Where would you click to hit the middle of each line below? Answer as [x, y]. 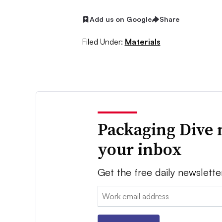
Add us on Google [120, 19]
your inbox [140, 149]
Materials [142, 41]
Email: [108, 192]
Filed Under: [102, 41]
